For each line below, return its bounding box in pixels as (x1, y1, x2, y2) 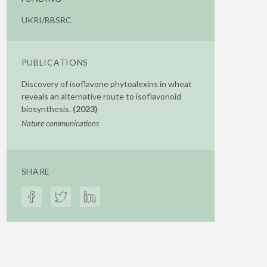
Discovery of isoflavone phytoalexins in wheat (21, 79, 192, 89)
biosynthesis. (21, 104, 73, 114)
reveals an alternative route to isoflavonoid (21, 91, 181, 101)
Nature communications (21, 119, 99, 128)
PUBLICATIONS (21, 57, 89, 67)
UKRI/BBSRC (21, 15, 72, 25)
